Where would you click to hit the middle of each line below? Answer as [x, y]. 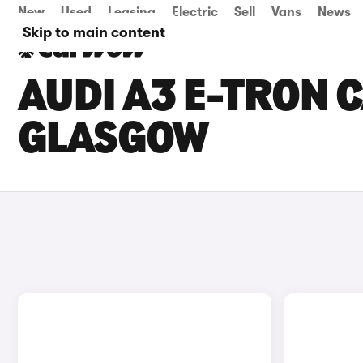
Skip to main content [94, 32]
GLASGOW [113, 141]
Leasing [132, 12]
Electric [195, 12]
